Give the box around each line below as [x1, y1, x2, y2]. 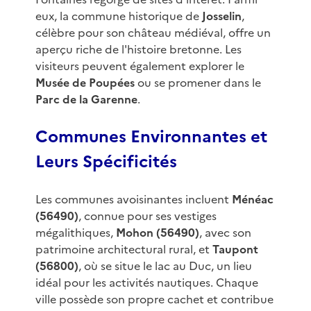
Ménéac [231, 191, 274, 208]
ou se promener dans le [134, 74, 261, 92]
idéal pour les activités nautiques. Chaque [35, 274, 258, 292]
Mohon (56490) [115, 224, 199, 242]
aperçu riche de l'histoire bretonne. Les [35, 41, 242, 58]
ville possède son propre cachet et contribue [35, 291, 274, 308]
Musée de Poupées [35, 74, 135, 92]
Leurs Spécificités [35, 149, 177, 175]
